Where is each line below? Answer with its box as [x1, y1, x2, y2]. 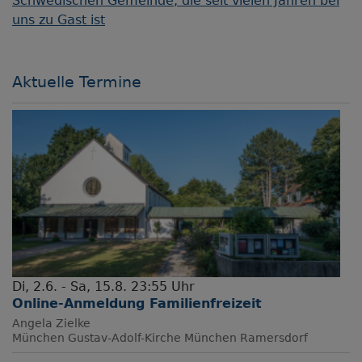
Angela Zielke [12, 317, 90, 330]
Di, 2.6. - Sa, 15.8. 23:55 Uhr [12, 279, 195, 295]
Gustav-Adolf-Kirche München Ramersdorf [68, 331, 308, 345]
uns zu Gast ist [12, 12, 105, 28]
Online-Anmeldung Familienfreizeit [12, 296, 262, 312]
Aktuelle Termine [12, 73, 141, 92]
